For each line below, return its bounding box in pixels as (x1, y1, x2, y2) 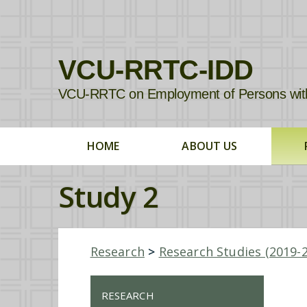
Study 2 (58, 177, 158, 217)
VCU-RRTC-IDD (58, 55, 254, 85)
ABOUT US (182, 138, 238, 154)
